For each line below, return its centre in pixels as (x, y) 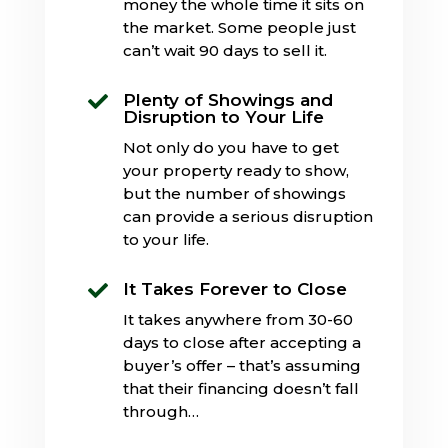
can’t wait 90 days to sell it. (224, 50)
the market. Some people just (239, 27)
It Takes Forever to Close (234, 288)
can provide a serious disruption (247, 216)
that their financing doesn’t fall (240, 388)
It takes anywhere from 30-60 (237, 319)
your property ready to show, (235, 170)
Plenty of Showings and (227, 99)
